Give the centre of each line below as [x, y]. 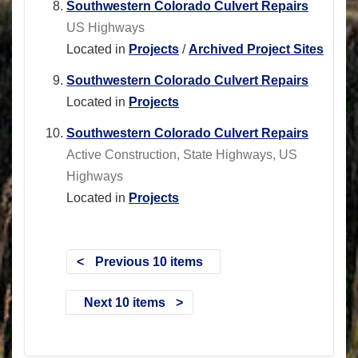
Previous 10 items [149, 261]
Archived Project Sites [256, 50]
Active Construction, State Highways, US [182, 155]
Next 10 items [124, 302]
